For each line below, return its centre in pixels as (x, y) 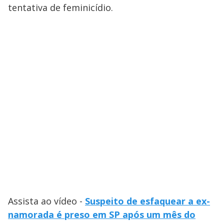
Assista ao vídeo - (46, 201)
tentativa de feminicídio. (60, 8)
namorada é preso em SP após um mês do (102, 215)
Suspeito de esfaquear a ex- (147, 201)
